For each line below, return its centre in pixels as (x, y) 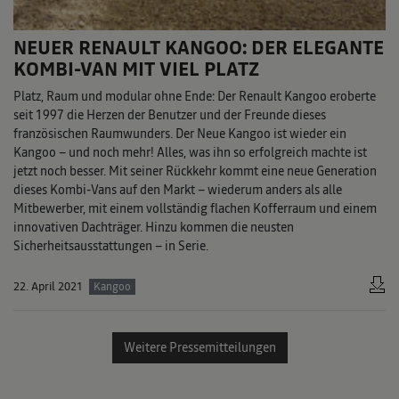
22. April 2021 (48, 287)
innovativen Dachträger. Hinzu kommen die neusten (154, 228)
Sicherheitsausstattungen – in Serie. (111, 246)
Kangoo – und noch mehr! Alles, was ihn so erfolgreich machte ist (190, 153)
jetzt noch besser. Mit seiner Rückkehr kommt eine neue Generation (195, 171)
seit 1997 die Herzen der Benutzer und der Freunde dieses (170, 115)
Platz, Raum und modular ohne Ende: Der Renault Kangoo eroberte (195, 97)
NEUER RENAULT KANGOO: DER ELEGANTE (199, 48)
